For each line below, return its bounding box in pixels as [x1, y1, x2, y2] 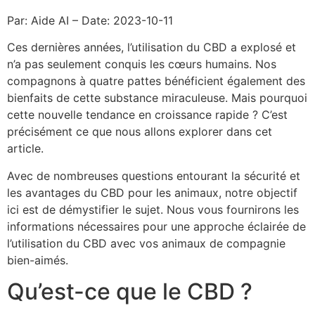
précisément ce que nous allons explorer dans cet [7, 124, 272, 139]
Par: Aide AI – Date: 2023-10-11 [7, 13, 173, 27]
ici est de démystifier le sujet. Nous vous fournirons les [7, 202, 299, 217]
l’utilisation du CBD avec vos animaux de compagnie [7, 236, 285, 250]
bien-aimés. [7, 252, 68, 267]
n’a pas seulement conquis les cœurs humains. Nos [7, 57, 276, 72]
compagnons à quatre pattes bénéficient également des [7, 74, 305, 89]
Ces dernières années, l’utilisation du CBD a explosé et [7, 40, 296, 55]
